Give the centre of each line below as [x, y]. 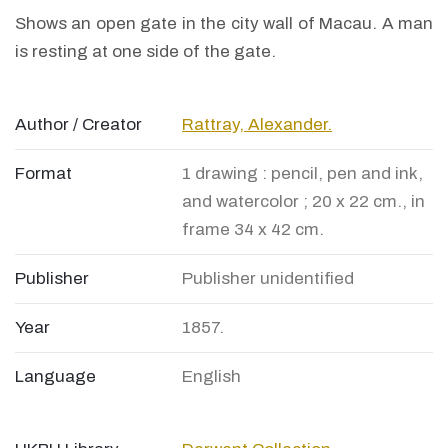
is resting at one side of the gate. [145, 52]
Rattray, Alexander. [257, 125]
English [211, 377]
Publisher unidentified [268, 279]
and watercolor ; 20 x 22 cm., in [303, 202]
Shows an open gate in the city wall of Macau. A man [224, 24]
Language [55, 377]
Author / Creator [78, 125]
